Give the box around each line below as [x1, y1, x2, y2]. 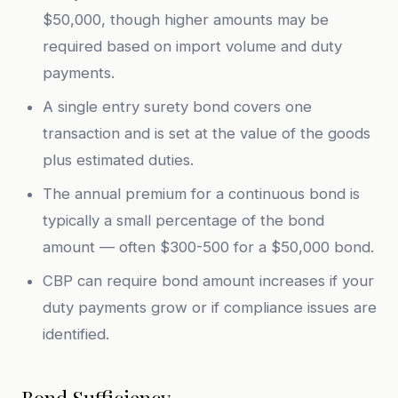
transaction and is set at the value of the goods [43, 124, 370, 142]
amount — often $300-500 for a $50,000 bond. [43, 238, 374, 256]
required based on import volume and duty [43, 37, 342, 55]
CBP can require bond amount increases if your [43, 272, 374, 290]
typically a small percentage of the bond [43, 211, 324, 229]
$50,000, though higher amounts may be [43, 11, 329, 28]
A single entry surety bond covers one [43, 98, 312, 115]
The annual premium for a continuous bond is [43, 185, 360, 203]
